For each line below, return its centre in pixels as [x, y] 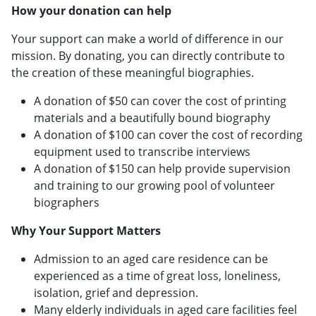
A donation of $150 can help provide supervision [162, 168]
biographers [67, 202]
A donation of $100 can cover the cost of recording [168, 134]
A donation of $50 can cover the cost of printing [160, 101]
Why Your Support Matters [86, 230]
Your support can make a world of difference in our [147, 38]
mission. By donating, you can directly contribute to [148, 55]
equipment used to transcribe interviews [142, 151]
